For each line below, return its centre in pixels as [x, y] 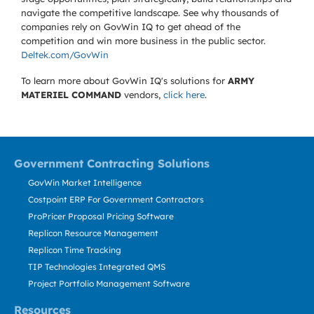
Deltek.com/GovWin [65, 55]
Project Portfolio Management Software [109, 284]
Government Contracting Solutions [112, 163]
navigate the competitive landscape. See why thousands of [150, 13]
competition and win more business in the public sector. [143, 41]
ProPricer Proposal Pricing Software [101, 216]
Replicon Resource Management [93, 233]
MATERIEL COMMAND [71, 95]
